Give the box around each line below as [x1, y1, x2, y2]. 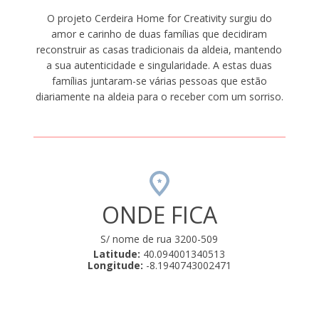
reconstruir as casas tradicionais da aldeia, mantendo [36, 43, 283, 57]
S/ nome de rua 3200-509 [100, 232, 219, 246]
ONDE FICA [101, 199, 217, 231]
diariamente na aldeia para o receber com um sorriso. [35, 90, 283, 104]
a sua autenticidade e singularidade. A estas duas [46, 58, 273, 73]
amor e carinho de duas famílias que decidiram [51, 27, 268, 41]
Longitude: [87, 258, 143, 273]
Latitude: [93, 247, 141, 261]
